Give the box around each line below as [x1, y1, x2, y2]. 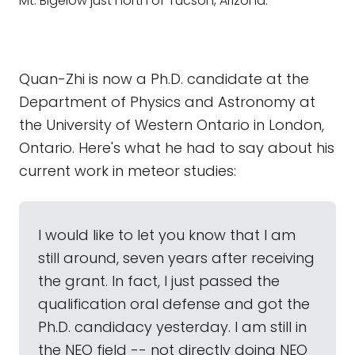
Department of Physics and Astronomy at [19, 92, 315, 112]
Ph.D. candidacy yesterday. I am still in [38, 317, 307, 337]
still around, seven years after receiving [38, 248, 315, 268]
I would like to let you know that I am [38, 225, 296, 245]
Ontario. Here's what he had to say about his [19, 138, 334, 158]
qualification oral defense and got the [38, 294, 310, 314]
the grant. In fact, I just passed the [38, 271, 280, 291]
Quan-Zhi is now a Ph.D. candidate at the [19, 69, 309, 89]
